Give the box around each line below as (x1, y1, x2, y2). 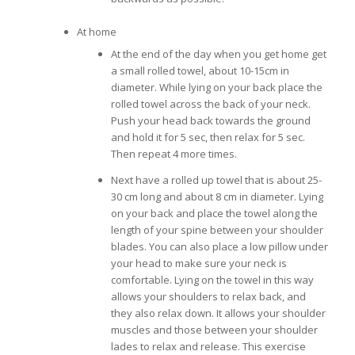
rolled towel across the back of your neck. (110, 97, 311, 112)
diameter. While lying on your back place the (110, 80, 323, 95)
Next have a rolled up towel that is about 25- (110, 173, 322, 188)
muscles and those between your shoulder (110, 323, 318, 338)
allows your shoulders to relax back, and (110, 289, 306, 304)
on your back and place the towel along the (110, 206, 318, 221)
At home (76, 25, 116, 40)
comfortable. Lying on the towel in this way (110, 273, 314, 288)
